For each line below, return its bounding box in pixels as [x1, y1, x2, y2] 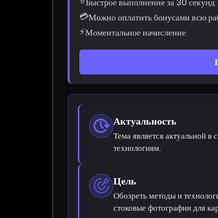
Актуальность [113, 114, 177, 128]
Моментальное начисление [85, 26, 186, 38]
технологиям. [113, 142, 161, 154]
